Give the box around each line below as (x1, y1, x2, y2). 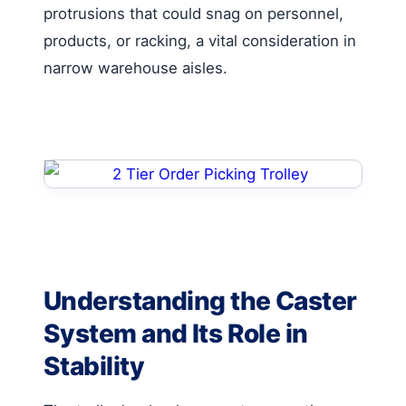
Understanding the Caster (43, 285, 357, 316)
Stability (43, 350, 144, 382)
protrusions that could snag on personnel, (43, 4, 343, 23)
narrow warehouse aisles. (43, 58, 227, 77)
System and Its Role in (43, 317, 308, 349)
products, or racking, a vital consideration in (43, 31, 356, 50)
